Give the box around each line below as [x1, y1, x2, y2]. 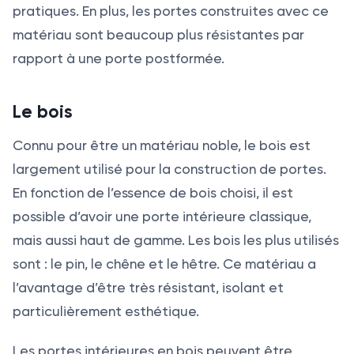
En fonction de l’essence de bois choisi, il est [13, 185, 293, 201]
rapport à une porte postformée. [13, 51, 224, 67]
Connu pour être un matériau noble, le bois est [13, 137, 311, 154]
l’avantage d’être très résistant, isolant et [13, 280, 284, 296]
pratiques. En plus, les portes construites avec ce [13, 3, 329, 20]
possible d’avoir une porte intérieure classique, [13, 209, 311, 225]
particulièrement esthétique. [13, 303, 199, 320]
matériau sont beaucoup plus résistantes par [13, 27, 304, 43]
